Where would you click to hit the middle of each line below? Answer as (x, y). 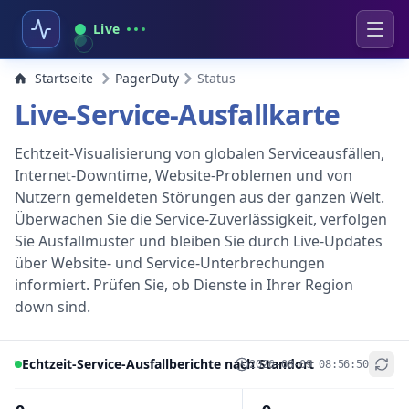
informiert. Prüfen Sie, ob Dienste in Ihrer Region (184, 285)
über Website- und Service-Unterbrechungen (170, 263)
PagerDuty (147, 78)
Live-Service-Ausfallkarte (178, 115)
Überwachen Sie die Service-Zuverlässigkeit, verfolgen (201, 219)
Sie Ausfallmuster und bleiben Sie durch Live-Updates (199, 241)
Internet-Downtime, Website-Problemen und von (184, 175)
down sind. (52, 307)
